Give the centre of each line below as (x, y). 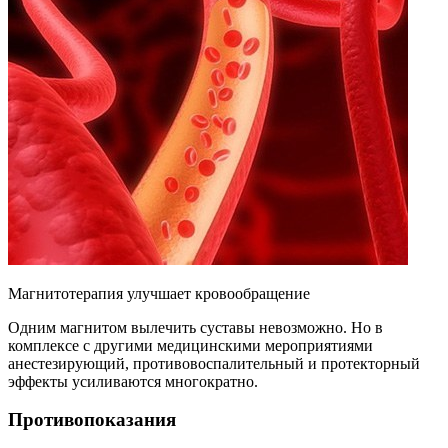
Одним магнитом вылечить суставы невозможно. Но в (195, 327)
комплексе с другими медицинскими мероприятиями (190, 345)
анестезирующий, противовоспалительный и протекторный (214, 363)
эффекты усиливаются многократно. (133, 381)
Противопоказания (92, 420)
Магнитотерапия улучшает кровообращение (159, 293)
